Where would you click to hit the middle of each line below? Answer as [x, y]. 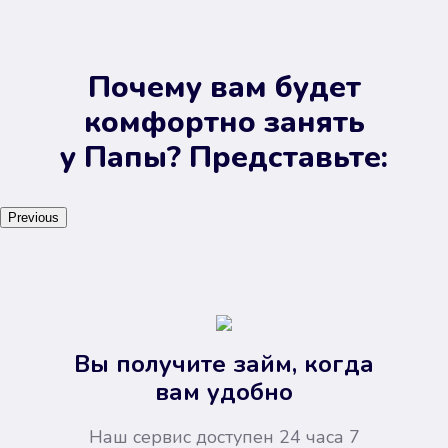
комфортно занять [224, 122]
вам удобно [224, 392]
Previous [33, 217]
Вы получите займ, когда [224, 364]
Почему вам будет [224, 87]
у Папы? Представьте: [224, 157]
